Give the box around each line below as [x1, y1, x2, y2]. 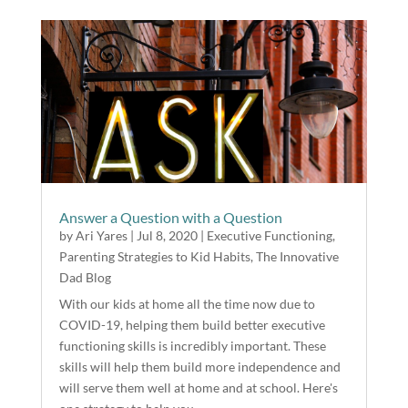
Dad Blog [58, 269, 111, 285]
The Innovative [255, 248, 339, 264]
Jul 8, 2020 [136, 227, 198, 243]
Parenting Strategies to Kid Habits [58, 248, 250, 264]
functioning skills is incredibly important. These [58, 337, 326, 353]
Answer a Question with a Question [58, 208, 282, 226]
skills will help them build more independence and [58, 358, 341, 374]
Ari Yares [75, 227, 127, 243]
